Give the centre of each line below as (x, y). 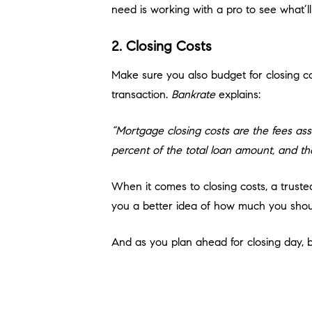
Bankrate (193, 95)
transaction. (141, 95)
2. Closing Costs (162, 47)
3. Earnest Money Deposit (192, 299)
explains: (238, 95)
